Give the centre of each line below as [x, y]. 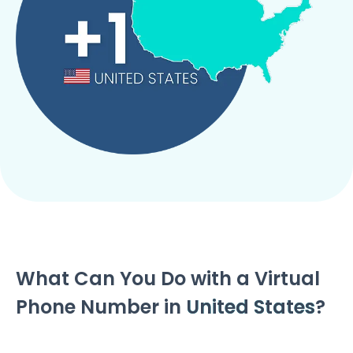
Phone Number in [101, 307]
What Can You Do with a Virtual [168, 278]
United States [251, 307]
